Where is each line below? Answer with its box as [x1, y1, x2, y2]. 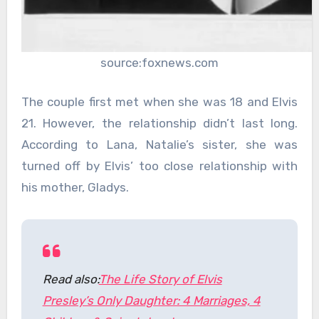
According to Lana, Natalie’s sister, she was [21, 137, 298, 152]
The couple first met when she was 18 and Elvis [21, 95, 298, 110]
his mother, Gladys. [21, 180, 129, 195]
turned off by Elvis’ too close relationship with [21, 159, 298, 174]
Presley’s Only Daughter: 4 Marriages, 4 [42, 293, 261, 308]
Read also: [42, 272, 99, 287]
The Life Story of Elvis [98, 272, 222, 287]
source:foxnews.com [100, 55, 219, 70]
